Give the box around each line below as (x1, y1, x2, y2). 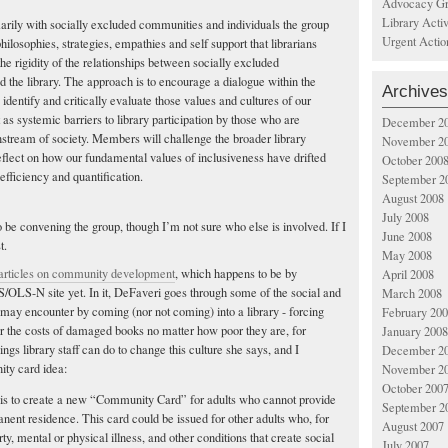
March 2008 (382, 285, 442, 302)
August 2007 (382, 418, 444, 435)
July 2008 (382, 209, 429, 226)
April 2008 (382, 266, 434, 283)
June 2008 (382, 228, 432, 245)
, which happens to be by (175, 264, 297, 282)
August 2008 (382, 190, 444, 207)
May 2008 (382, 247, 432, 264)
